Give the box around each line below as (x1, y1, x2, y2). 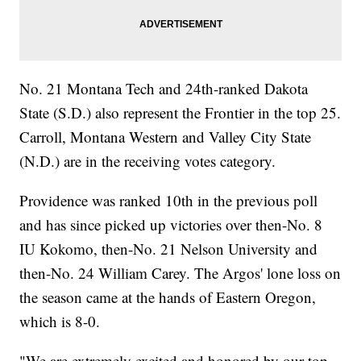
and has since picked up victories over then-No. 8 (19, 214, 323, 235)
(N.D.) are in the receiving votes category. (19, 151, 276, 172)
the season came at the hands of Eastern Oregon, (19, 287, 317, 308)
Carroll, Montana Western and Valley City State (19, 127, 312, 147)
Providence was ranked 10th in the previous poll (19, 190, 318, 211)
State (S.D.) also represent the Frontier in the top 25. (19, 102, 342, 123)
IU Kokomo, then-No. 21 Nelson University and (19, 239, 318, 259)
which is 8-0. (19, 311, 101, 332)
